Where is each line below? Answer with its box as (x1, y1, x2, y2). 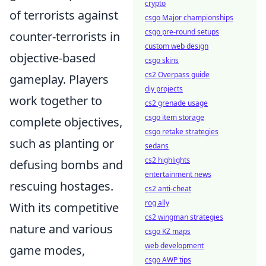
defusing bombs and (9, 157, 123, 173)
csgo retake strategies (145, 126, 218, 137)
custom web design (145, 41, 208, 51)
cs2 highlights (145, 155, 190, 165)
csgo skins (145, 55, 179, 65)
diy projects (145, 84, 183, 94)
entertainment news (145, 169, 211, 179)
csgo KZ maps (145, 226, 191, 236)
